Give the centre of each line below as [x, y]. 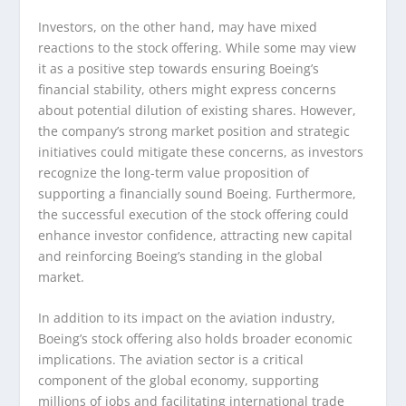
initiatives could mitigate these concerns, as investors [201, 151]
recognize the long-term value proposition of [174, 172]
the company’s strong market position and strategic [194, 130]
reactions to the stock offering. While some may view [198, 47]
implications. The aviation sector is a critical [171, 360]
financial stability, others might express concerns [188, 89]
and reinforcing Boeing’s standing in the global [181, 256]
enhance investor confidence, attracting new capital [196, 235]
